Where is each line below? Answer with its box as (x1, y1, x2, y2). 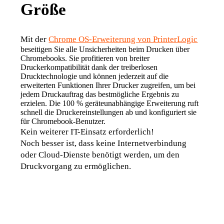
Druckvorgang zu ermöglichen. (20, 161, 131, 171)
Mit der (20, 34, 49, 44)
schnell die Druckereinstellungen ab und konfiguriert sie (20, 107, 197, 116)
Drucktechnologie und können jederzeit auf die (20, 71, 169, 80)
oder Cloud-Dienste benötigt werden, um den (20, 149, 180, 159)
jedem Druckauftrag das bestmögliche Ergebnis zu (20, 89, 179, 98)
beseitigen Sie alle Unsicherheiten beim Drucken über (20, 44, 190, 53)
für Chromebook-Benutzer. (20, 116, 106, 125)
